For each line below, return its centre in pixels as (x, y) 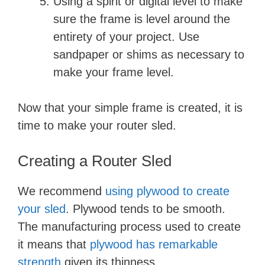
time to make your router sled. (97, 126)
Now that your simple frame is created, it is (130, 108)
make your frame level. (114, 72)
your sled (42, 209)
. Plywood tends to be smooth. (146, 209)
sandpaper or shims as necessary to (149, 55)
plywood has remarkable (154, 245)
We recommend (62, 191)
